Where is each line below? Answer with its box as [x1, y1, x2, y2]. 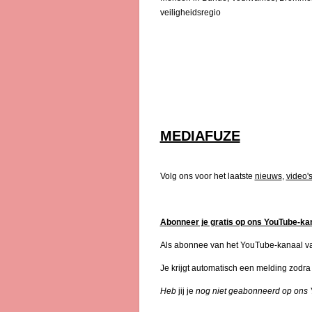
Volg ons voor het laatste [159, 171, 255, 181]
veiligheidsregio [159, 7, 221, 17]
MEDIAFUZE [159, 127, 240, 143]
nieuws [254, 171, 282, 181]
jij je [175, 286, 196, 296]
